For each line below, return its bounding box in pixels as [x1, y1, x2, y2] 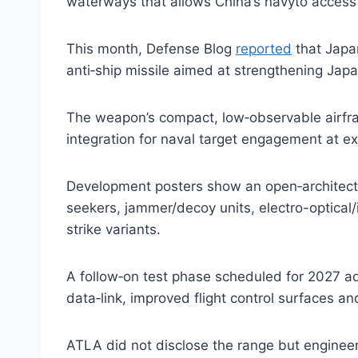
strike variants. [66, 221, 161, 238]
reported [236, 41, 292, 58]
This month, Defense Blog [66, 41, 236, 58]
